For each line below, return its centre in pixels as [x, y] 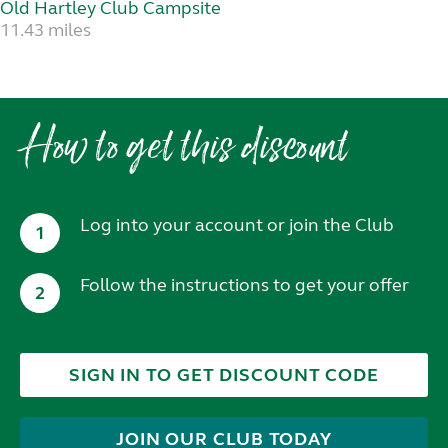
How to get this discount [184, 150]
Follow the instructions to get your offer [244, 284]
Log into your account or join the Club [237, 224]
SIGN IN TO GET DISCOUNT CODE [224, 374]
